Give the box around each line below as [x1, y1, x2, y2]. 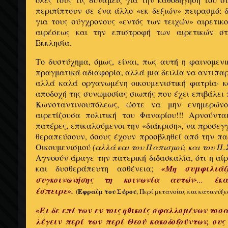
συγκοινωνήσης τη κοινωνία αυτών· [36, 174, 197, 186]
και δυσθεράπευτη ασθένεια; [36, 163, 161, 174]
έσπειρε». [36, 185, 76, 197]
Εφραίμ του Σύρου [78, 186, 136, 196]
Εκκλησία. [36, 37, 72, 48]
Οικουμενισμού [36, 141, 93, 153]
